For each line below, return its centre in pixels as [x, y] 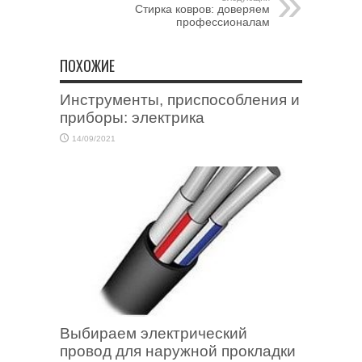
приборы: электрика [132, 118]
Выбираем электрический [154, 334]
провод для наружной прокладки [178, 351]
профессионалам [223, 22]
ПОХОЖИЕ [87, 65]
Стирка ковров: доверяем [202, 9]
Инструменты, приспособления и [180, 100]
